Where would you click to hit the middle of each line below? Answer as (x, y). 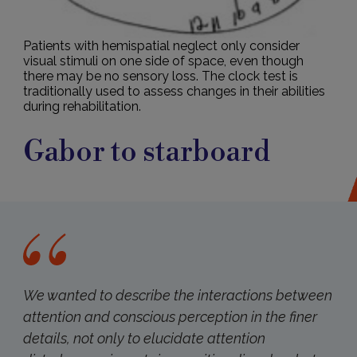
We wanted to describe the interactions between (177, 295)
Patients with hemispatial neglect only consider (161, 45)
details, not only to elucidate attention (144, 338)
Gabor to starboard (146, 152)
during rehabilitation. (82, 106)
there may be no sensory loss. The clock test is (160, 76)
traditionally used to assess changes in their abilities (174, 91)
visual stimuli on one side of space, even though (163, 61)
